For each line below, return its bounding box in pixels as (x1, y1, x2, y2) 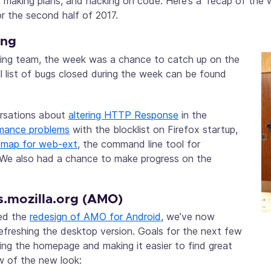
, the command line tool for (77, 137, 200, 150)
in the (178, 108, 207, 121)
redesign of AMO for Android (30, 211, 161, 223)
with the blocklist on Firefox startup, (70, 123, 238, 135)
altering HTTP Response (68, 108, 178, 121)
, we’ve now (161, 211, 215, 223)
